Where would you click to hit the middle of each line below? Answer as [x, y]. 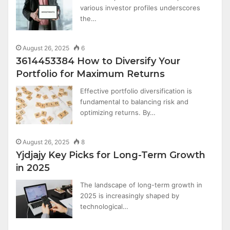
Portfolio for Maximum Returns [91, 74]
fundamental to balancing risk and [135, 102]
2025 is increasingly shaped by [130, 196]
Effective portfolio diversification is [136, 91]
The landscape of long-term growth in [141, 185]
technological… [104, 206]
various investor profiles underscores [140, 8]
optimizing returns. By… [118, 112]
